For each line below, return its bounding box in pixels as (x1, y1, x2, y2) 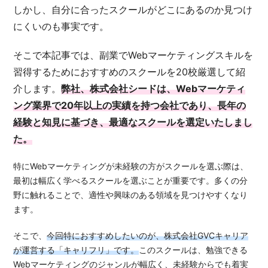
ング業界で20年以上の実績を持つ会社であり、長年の (13, 99, 246, 111)
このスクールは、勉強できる (139, 244, 248, 255)
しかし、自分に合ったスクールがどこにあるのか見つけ (13, 3, 253, 16)
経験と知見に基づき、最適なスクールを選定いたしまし (13, 115, 253, 128)
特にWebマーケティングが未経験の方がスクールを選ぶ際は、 (13, 160, 249, 171)
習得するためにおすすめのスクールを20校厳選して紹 (13, 65, 246, 78)
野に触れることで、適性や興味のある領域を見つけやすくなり (13, 189, 248, 200)
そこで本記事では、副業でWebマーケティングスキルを (13, 48, 254, 61)
